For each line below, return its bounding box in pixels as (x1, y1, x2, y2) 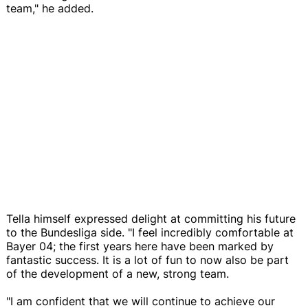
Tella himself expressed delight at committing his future (6, 211, 296, 225)
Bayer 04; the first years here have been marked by (6, 239, 274, 253)
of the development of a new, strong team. (6, 266, 229, 280)
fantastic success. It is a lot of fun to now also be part (6, 252, 289, 267)
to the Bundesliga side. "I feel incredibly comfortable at (6, 225, 294, 239)
